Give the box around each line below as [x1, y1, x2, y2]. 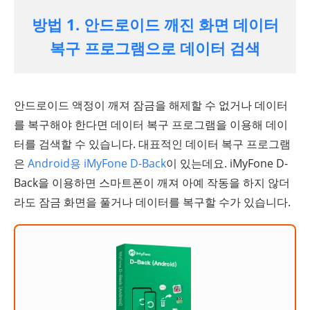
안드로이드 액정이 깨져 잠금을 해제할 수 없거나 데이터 [14, 98, 288, 113]
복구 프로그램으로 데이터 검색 [50, 37, 260, 58]
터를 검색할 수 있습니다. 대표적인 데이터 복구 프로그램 [14, 136, 291, 152]
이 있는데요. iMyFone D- [166, 156, 288, 171]
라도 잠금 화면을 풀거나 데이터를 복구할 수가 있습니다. [14, 194, 291, 210]
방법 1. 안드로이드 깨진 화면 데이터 [31, 14, 279, 35]
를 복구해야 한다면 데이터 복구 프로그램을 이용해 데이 [14, 117, 288, 132]
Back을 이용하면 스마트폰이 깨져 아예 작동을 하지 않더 [14, 175, 290, 190]
